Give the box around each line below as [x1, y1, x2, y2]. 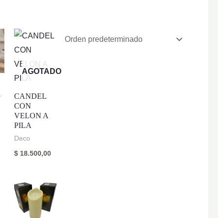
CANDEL [14, 91, 47, 100]
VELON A [14, 111, 49, 120]
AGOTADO [22, 67, 62, 75]
